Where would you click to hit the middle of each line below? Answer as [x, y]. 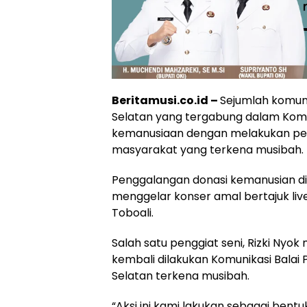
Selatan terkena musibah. [181, 275]
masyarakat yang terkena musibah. [208, 149]
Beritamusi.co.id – [166, 100]
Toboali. [133, 212]
